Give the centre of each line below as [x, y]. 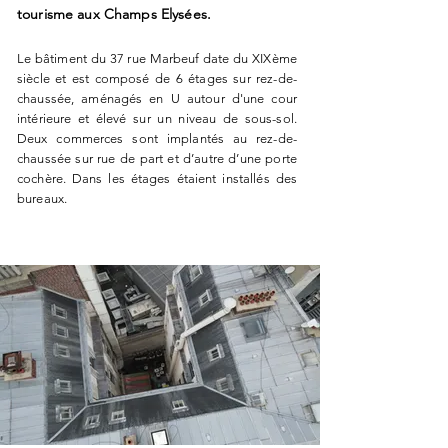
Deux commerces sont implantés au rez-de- [157, 138]
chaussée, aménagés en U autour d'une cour [157, 98]
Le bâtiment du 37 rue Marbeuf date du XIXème [157, 58]
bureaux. [42, 198]
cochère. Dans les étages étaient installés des [157, 178]
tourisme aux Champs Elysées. [114, 14]
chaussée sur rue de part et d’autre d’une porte [157, 158]
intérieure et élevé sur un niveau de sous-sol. [157, 118]
